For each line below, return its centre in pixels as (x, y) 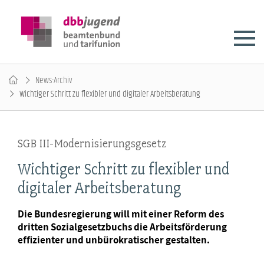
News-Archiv (54, 80)
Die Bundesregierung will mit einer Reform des (121, 214)
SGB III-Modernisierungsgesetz (92, 143)
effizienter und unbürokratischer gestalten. (114, 240)
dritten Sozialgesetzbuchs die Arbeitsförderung (122, 227)
